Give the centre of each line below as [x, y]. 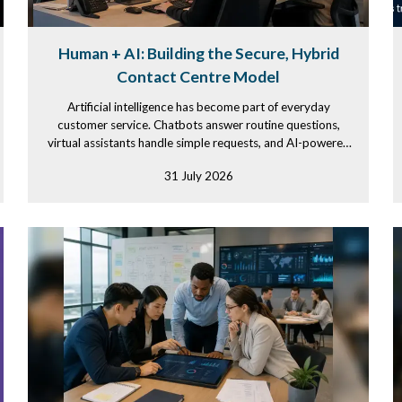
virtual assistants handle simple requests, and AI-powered [198, 143]
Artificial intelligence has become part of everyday [198, 107]
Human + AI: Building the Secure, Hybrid [198, 53]
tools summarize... [198, 161]
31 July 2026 [198, 176]
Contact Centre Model [198, 77]
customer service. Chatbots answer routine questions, [198, 125]
